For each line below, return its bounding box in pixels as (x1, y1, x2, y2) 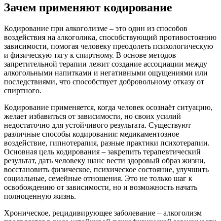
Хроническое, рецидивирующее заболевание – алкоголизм (4, 208, 202, 217)
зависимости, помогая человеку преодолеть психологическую (4, 41, 213, 50)
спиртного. (4, 86, 41, 95)
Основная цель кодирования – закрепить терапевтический (4, 147, 201, 156)
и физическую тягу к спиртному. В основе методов (4, 50, 176, 59)
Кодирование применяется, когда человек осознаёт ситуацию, (4, 103, 213, 111)
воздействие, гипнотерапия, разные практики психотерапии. (4, 138, 210, 147)
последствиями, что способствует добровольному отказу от (4, 77, 204, 86)
